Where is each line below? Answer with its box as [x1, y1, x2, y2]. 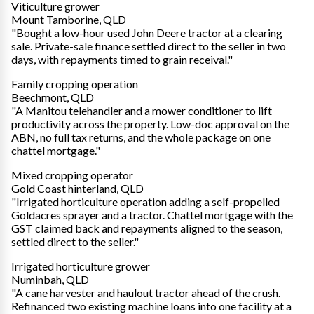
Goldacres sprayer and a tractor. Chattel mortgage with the [11, 208, 293, 222]
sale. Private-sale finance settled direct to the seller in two [11, 39, 286, 53]
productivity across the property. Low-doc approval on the [11, 117, 289, 131]
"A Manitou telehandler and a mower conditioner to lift [11, 104, 272, 118]
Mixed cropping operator [11, 168, 133, 182]
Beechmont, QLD [11, 90, 94, 104]
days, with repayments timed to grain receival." [11, 53, 233, 67]
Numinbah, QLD [11, 273, 89, 287]
